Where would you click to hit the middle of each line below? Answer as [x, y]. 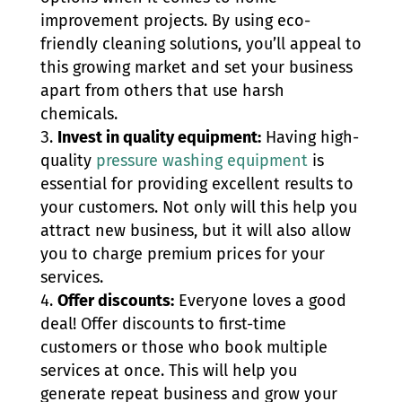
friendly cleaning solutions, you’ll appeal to [201, 44]
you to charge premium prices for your [182, 254]
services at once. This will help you [168, 371]
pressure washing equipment [201, 161]
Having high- [310, 138]
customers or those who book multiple [184, 348]
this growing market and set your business [196, 68]
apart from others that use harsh [162, 91]
